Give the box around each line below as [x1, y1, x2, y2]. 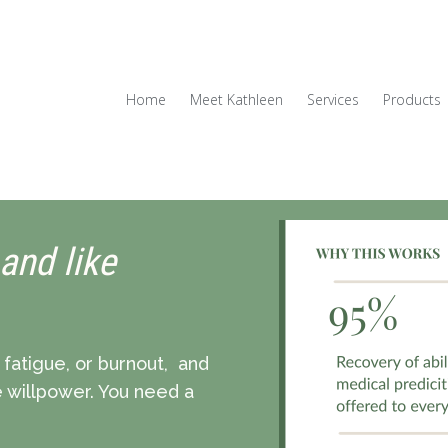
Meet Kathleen [190, 90, 283, 109]
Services [307, 90, 359, 109]
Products [383, 90, 441, 109]
